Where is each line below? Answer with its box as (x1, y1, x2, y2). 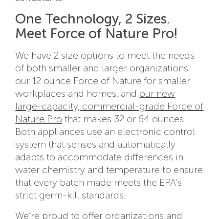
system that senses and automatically (15, 138, 176, 150)
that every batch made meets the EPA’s (15, 176, 182, 188)
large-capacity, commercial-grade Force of (15, 100, 204, 112)
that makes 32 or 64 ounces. (62, 112, 186, 125)
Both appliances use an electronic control (15, 125, 196, 137)
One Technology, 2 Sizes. (15, 10, 171, 27)
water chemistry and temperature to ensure (15, 163, 203, 175)
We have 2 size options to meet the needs (15, 49, 195, 61)
